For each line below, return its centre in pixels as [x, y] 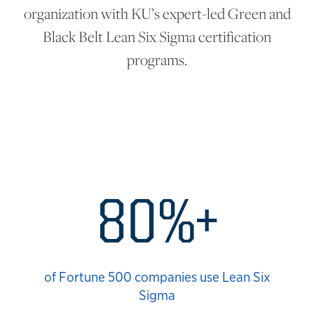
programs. [157, 59]
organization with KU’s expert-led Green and [157, 13]
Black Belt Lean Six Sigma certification [157, 36]
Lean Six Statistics [120, 189]
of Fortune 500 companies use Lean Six [157, 277]
